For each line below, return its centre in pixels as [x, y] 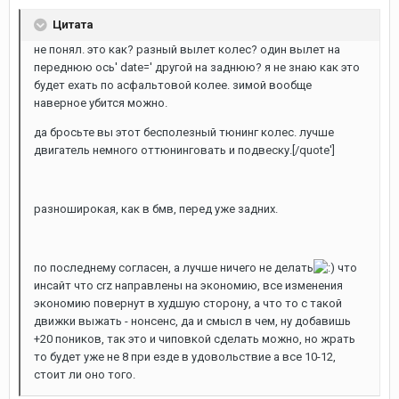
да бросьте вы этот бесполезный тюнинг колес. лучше [184, 132]
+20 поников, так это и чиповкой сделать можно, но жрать [195, 339]
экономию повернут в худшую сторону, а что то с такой [188, 304]
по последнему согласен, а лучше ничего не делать [174, 267]
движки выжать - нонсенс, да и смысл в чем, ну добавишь [192, 322]
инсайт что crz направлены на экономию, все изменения [188, 286]
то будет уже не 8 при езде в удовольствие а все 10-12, [185, 357]
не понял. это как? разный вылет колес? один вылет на [187, 49]
